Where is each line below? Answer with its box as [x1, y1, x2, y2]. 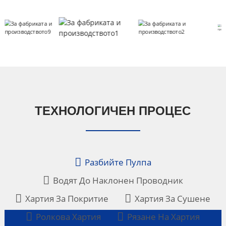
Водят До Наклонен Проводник [52, 175, 183, 187]
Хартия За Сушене [135, 193, 211, 205]
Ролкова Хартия [36, 211, 101, 223]
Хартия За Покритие [25, 193, 109, 205]
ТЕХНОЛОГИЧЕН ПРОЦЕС [35, 104, 191, 118]
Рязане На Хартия [127, 211, 200, 223]
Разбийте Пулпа [84, 156, 151, 168]
